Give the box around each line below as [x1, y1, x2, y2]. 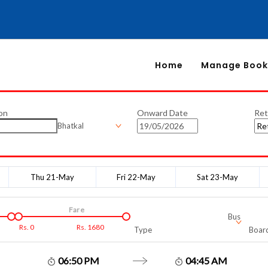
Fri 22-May [116, 172, 156, 182]
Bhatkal [57, 121, 84, 130]
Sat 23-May [197, 172, 238, 182]
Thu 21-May [31, 172, 74, 182]
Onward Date [137, 108, 188, 118]
